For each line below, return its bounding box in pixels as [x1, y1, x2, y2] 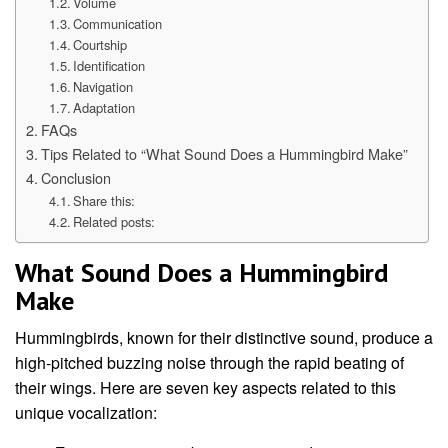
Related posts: [73, 212, 156, 232]
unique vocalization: [15, 401, 157, 425]
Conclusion [40, 167, 111, 189]
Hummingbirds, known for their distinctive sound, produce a [15, 326, 433, 350]
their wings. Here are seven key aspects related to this [15, 376, 396, 400]
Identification [73, 56, 146, 76]
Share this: [73, 191, 136, 211]
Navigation [73, 77, 134, 97]
